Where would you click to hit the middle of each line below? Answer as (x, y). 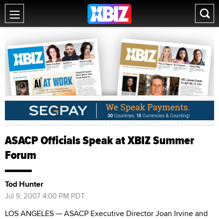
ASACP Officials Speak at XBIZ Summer (99, 140)
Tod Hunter (24, 184)
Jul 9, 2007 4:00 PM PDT (45, 196)
